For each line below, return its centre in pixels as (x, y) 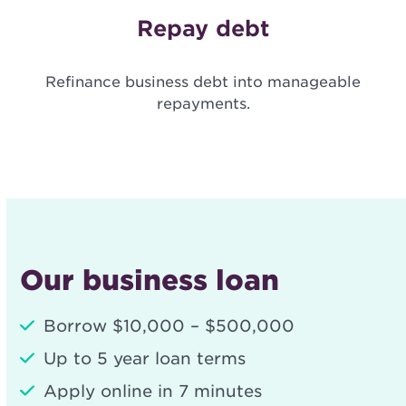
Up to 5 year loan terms (145, 359)
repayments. (203, 104)
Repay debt (203, 29)
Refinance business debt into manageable (203, 82)
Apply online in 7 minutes (153, 391)
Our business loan (150, 280)
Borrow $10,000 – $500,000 (169, 326)
